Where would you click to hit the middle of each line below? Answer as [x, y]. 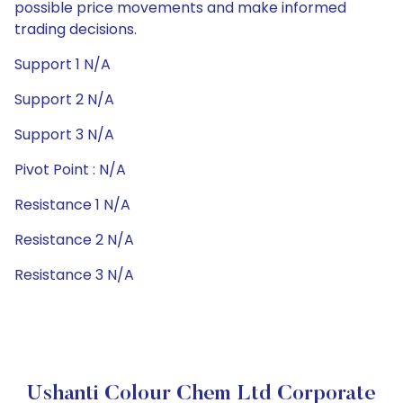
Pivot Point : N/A [70, 170]
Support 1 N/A [63, 64]
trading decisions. [76, 29]
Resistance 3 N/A [74, 275]
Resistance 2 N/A [74, 240]
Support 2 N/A [64, 99]
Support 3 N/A [64, 134]
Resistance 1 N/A [72, 205]
